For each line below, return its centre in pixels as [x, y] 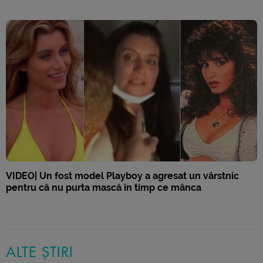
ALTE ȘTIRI [40, 252]
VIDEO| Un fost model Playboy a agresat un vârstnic [122, 176]
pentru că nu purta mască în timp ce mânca [104, 187]
